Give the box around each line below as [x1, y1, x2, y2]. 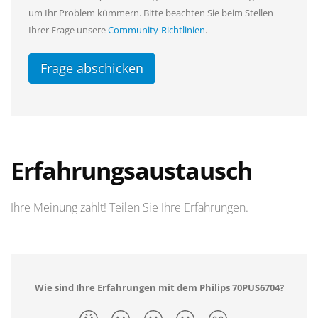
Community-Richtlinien [108, 23, 205, 36]
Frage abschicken [40, 59, 143, 77]
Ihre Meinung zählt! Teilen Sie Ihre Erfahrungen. [11, 199, 248, 215]
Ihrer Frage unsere [28, 23, 108, 36]
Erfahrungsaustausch [11, 153, 252, 187]
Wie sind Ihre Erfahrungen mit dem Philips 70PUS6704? [34, 280, 284, 294]
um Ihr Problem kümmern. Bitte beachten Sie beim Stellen [28, 6, 273, 19]
